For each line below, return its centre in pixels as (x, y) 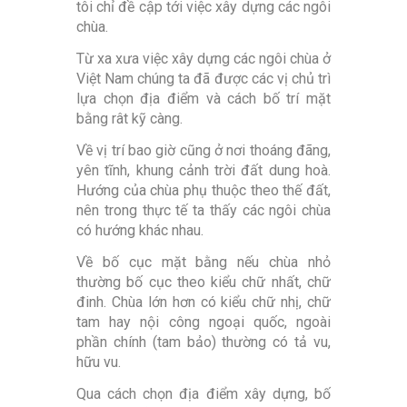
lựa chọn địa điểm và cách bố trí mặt (203, 99)
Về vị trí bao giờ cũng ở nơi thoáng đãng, (203, 151)
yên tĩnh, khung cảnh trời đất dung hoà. (203, 171)
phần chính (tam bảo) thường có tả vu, (203, 342)
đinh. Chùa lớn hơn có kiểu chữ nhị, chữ (203, 303)
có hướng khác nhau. (140, 231)
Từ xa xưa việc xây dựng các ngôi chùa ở (203, 59)
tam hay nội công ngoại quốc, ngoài (203, 323)
